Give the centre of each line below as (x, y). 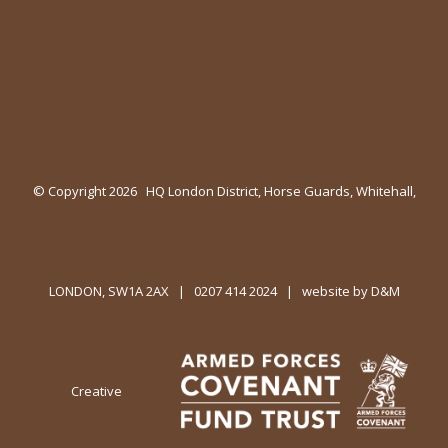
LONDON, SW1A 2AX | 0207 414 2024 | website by (209, 290)
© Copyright (70, 190)
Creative (97, 390)
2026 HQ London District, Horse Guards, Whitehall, (262, 190)
